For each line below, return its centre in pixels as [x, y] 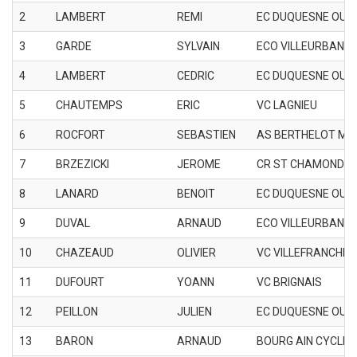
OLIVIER [196, 252]
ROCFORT [80, 134]
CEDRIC [196, 75]
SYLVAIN [198, 46]
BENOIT [196, 193]
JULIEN [194, 311]
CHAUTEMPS [89, 105]
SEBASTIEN [206, 134]
